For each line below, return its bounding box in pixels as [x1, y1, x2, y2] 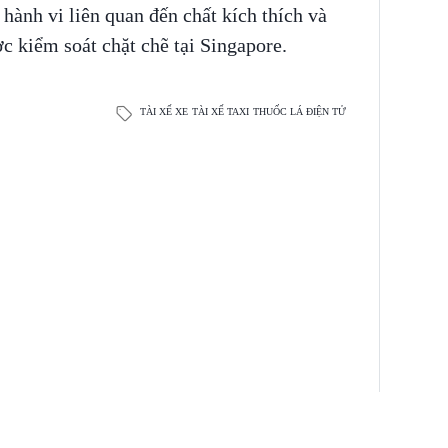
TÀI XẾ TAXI [191, 106, 249, 118]
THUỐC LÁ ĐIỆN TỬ [252, 106, 346, 118]
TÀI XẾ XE [139, 106, 188, 118]
